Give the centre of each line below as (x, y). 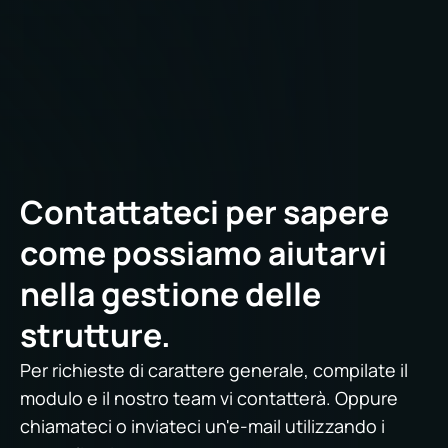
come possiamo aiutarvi (203, 253)
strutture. (95, 335)
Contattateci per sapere (204, 212)
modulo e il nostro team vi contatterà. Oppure (209, 398)
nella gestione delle (170, 294)
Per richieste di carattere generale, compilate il (214, 370)
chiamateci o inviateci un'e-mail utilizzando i (202, 426)
